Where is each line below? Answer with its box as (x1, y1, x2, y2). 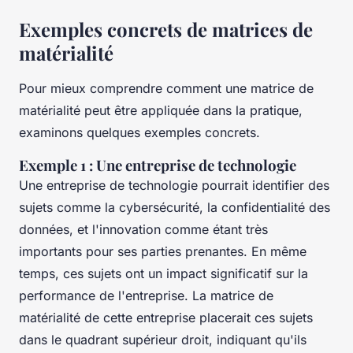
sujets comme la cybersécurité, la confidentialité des (19, 199, 330, 215)
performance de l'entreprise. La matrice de (19, 287, 273, 303)
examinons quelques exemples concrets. (19, 124, 260, 140)
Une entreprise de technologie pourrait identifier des (19, 176, 329, 193)
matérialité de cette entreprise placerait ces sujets (19, 309, 313, 325)
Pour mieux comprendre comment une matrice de (19, 80, 314, 96)
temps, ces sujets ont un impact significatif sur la (19, 265, 308, 281)
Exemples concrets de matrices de (19, 16, 313, 42)
